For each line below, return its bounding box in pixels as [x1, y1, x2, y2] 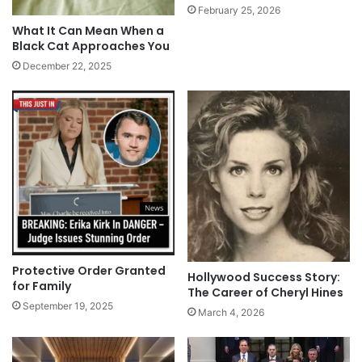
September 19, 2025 [23, 300, 113, 313]
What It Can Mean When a [12, 22, 164, 39]
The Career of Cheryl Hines [187, 284, 343, 301]
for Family [12, 278, 71, 295]
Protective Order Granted [12, 263, 166, 280]
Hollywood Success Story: [187, 268, 340, 285]
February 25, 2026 [198, 3, 280, 16]
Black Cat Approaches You [12, 37, 170, 54]
